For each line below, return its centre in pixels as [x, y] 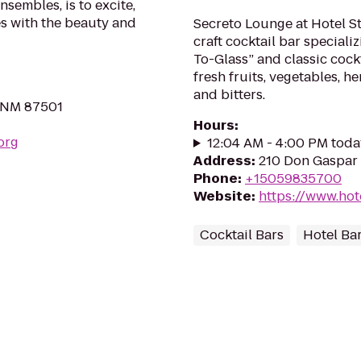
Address [222, 161]
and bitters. [229, 95]
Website [222, 196]
